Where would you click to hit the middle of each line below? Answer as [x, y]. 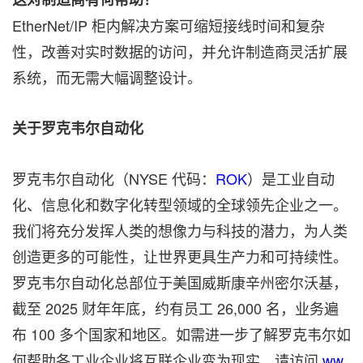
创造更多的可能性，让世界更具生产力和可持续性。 [180, 256]
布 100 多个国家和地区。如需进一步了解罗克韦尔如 [181, 333]
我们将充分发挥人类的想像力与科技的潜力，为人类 [180, 230]
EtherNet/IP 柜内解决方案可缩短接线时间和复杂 [169, 25]
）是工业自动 [291, 178]
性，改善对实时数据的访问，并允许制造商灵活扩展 [180, 51]
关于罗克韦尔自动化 [78, 128]
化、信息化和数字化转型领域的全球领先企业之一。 [180, 204]
